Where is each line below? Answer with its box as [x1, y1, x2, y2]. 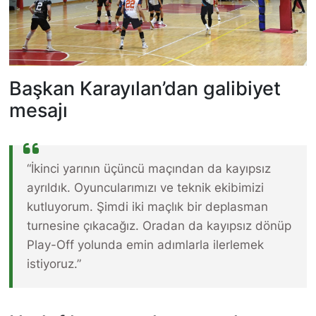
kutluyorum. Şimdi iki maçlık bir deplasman [26, 199, 268, 214]
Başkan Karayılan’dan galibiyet [8, 76, 281, 99]
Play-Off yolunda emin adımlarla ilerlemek [26, 237, 264, 252]
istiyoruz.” [26, 256, 81, 271]
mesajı [8, 98, 68, 121]
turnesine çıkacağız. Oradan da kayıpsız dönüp [26, 218, 291, 233]
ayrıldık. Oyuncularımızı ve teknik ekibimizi [26, 180, 264, 195]
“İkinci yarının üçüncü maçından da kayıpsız [26, 161, 271, 176]
